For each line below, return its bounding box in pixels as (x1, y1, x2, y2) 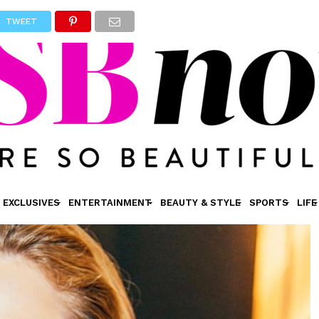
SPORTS (249, 197, 288, 208)
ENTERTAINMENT (68, 197, 152, 208)
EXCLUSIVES (2, 197, 60, 208)
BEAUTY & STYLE (159, 197, 241, 208)
